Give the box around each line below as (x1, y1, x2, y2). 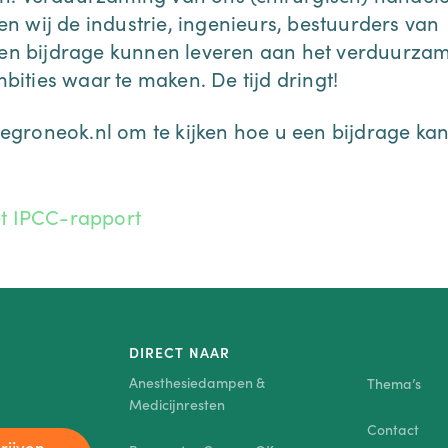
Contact (366, 418, 419, 439)
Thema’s (366, 372, 421, 393)
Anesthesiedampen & (129, 372, 266, 393)
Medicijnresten (129, 394, 226, 415)
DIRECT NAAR (129, 341, 230, 362)
